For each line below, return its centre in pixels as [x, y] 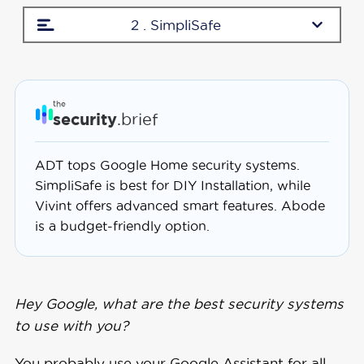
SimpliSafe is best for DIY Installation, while [172, 185]
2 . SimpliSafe [175, 25]
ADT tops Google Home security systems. [167, 165]
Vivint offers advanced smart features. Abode [180, 206]
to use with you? [71, 325]
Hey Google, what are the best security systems [179, 303]
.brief [137, 119]
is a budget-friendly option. [122, 226]
